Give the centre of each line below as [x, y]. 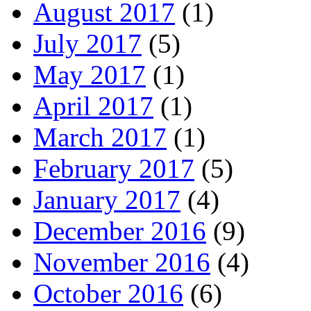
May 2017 [90, 74]
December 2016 [120, 230]
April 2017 [93, 106]
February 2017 [114, 168]
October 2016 [108, 293]
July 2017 [87, 43]
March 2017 [100, 137]
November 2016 [122, 262]
